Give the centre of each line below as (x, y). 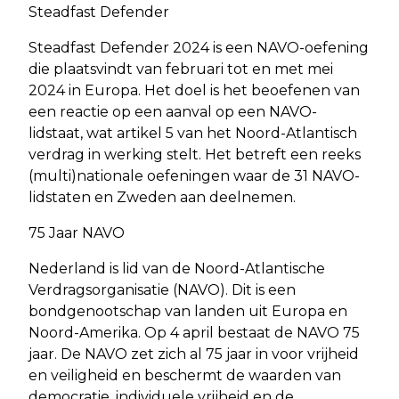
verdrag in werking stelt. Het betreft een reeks (195, 154)
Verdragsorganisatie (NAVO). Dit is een (162, 289)
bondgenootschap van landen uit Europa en (188, 311)
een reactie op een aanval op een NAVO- (173, 111)
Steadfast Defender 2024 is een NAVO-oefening (199, 47)
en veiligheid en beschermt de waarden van (185, 375)
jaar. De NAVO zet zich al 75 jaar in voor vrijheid (194, 354)
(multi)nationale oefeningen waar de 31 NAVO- (194, 175)
